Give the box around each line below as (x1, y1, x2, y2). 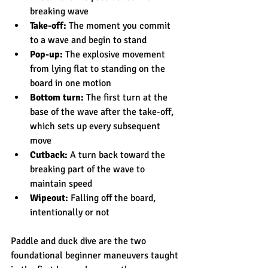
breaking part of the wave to (30, 163, 147, 175)
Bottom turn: (30, 91, 84, 103)
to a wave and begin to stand (30, 33, 147, 46)
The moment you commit (66, 19, 173, 32)
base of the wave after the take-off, (30, 105, 176, 118)
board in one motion (30, 77, 111, 89)
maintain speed (30, 177, 92, 190)
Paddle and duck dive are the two (11, 234, 148, 247)
